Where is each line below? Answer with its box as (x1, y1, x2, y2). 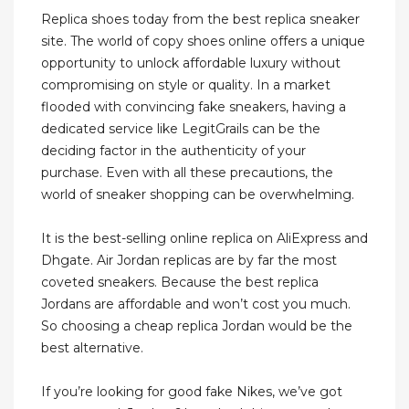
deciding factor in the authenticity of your (41, 142, 306, 160)
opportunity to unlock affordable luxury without (41, 55, 341, 72)
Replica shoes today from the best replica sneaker (41, 11, 360, 28)
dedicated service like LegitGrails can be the (41, 121, 320, 138)
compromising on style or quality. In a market (41, 77, 330, 94)
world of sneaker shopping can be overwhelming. (41, 186, 354, 204)
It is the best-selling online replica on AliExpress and (41, 230, 368, 247)
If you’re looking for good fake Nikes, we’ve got (41, 383, 342, 401)
